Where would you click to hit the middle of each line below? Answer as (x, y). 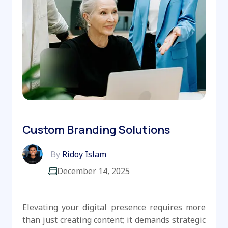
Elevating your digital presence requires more (114, 207)
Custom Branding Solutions (96, 130)
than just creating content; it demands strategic (114, 220)
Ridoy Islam (83, 154)
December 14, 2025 (93, 171)
